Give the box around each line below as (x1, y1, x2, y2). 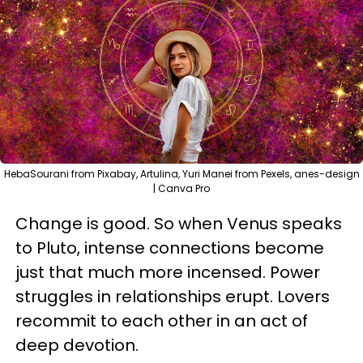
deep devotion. (15, 334, 143, 357)
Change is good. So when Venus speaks (15, 212, 342, 235)
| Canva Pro (153, 181, 210, 195)
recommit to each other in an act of (15, 310, 308, 332)
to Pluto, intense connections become (15, 237, 324, 259)
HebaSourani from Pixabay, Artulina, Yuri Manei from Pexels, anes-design (3, 167, 360, 181)
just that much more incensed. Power (15, 261, 320, 284)
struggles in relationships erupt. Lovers (15, 285, 330, 308)
